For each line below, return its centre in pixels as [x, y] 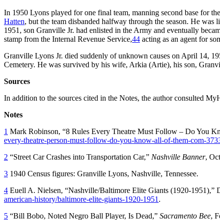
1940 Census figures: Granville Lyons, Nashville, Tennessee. [103, 173]
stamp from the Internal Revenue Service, [68, 39]
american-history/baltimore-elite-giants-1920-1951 [81, 199]
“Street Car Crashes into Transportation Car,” [80, 157]
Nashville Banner [178, 157]
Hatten [14, 21]
